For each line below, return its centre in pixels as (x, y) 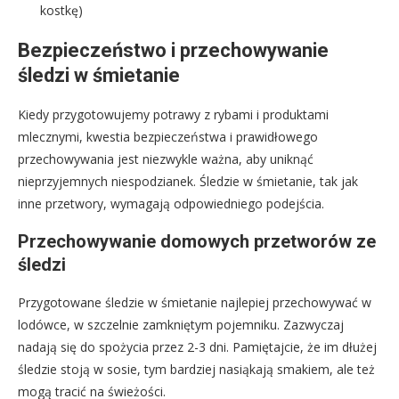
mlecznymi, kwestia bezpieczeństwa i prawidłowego (168, 136)
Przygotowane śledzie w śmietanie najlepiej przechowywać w (195, 302)
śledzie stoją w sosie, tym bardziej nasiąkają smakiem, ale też (196, 369)
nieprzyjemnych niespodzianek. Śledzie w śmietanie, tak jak (188, 181)
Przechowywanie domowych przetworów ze (197, 241)
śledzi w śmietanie (99, 75)
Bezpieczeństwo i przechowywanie (173, 50)
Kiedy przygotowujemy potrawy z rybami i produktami (173, 114)
